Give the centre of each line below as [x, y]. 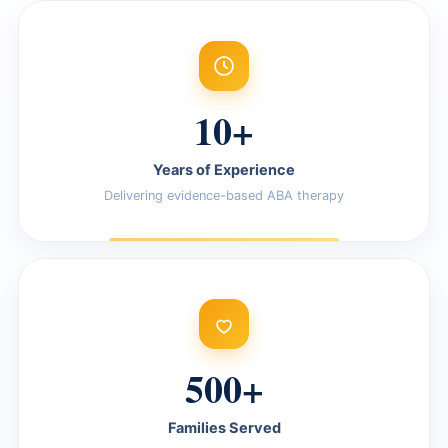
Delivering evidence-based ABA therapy [224, 195]
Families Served [224, 427]
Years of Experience [224, 169]
